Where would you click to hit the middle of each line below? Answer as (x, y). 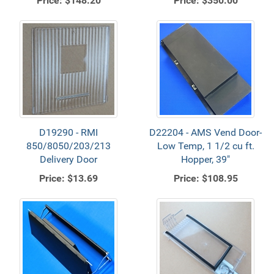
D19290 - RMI (68, 132)
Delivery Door (68, 159)
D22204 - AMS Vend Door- (206, 132)
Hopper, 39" (206, 159)
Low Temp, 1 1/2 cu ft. (206, 146)
